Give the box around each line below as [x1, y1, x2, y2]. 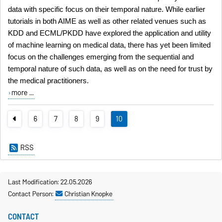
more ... [11, 87, 34, 99]
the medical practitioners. [8, 77, 89, 85]
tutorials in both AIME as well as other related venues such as [8, 17, 207, 26]
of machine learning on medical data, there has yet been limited [8, 41, 211, 50]
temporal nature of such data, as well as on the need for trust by [8, 65, 213, 73]
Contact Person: [8, 187, 55, 200]
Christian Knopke [64, 187, 112, 200]
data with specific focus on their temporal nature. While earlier [8, 5, 206, 14]
